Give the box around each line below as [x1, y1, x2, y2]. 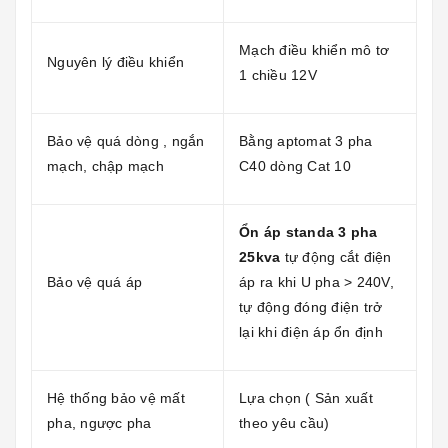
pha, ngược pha [47, 414, 152, 431]
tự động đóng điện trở [239, 298, 383, 315]
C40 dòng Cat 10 [239, 157, 351, 174]
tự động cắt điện [284, 248, 392, 265]
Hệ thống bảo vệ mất [47, 389, 185, 406]
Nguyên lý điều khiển [47, 53, 184, 70]
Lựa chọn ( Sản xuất [239, 389, 373, 406]
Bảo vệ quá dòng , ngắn [47, 132, 205, 149]
